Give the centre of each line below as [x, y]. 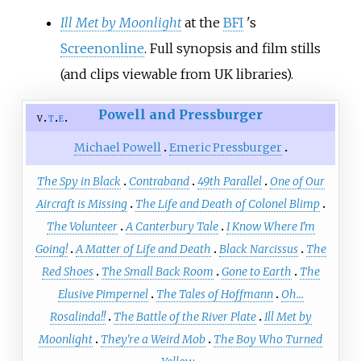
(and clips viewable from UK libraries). [176, 74]
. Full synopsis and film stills [232, 48]
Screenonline [102, 48]
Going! [51, 249]
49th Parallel [229, 182]
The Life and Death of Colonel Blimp [227, 204]
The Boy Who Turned [268, 340]
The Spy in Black [79, 182]
